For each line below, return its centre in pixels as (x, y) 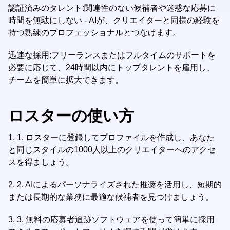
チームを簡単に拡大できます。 (66, 80)
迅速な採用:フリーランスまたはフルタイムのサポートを (112, 55)
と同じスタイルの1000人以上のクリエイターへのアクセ (112, 150)
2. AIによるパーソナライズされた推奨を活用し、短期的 (119, 185)
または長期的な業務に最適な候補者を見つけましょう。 (111, 197)
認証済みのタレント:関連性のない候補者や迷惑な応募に (112, 8)
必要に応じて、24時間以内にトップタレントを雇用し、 (111, 68)
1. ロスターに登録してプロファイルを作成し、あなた (116, 137)
